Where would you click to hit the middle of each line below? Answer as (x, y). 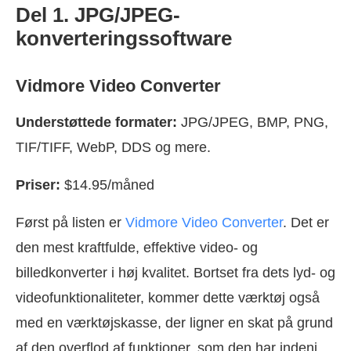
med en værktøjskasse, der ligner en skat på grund (174, 322)
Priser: (38, 185)
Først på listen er (71, 222)
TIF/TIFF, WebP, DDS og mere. (113, 147)
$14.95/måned (107, 185)
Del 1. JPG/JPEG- (98, 14)
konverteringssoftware (124, 38)
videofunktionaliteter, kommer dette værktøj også (168, 297)
